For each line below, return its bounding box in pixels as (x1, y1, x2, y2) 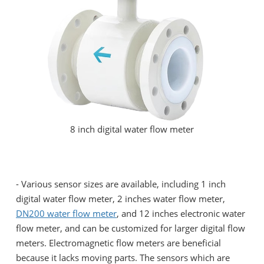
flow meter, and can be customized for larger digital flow (16, 222, 245, 235)
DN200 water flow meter (16, 207, 117, 220)
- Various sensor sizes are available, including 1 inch (16, 178, 226, 190)
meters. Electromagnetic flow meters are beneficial (16, 237, 221, 249)
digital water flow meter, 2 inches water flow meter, (16, 193, 225, 205)
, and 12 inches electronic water (117, 207, 245, 220)
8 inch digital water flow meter (70, 123, 194, 136)
